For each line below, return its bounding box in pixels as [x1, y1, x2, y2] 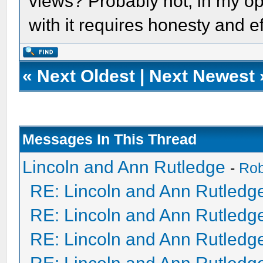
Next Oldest [37, 66, 136, 86]
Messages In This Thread [22, 131, 197, 147]
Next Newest [149, 66, 255, 86]
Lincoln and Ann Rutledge [22, 157, 226, 177]
